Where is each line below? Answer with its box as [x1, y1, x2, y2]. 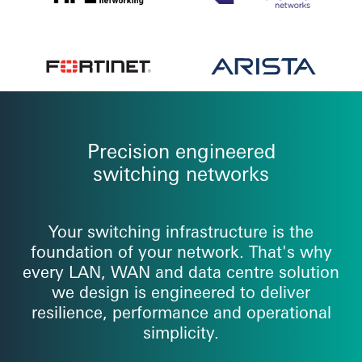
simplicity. [143, 322, 219, 343]
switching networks [93, 161, 269, 186]
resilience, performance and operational [31, 301, 331, 322]
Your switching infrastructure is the [48, 221, 314, 242]
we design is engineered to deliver [52, 281, 310, 302]
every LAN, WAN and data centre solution [23, 261, 339, 282]
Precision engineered [86, 138, 276, 163]
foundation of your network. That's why [30, 241, 332, 262]
